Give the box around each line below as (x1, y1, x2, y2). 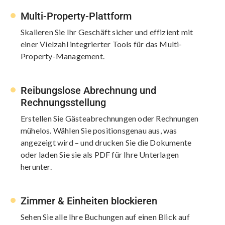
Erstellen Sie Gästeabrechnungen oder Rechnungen (21, 113, 199, 123)
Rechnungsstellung (21, 96, 106, 108)
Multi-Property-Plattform (21, 10, 132, 22)
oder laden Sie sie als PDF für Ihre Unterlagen (21, 149, 179, 159)
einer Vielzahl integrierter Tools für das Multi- (21, 39, 182, 49)
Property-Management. (21, 51, 104, 61)
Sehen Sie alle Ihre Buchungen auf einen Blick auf (21, 211, 190, 221)
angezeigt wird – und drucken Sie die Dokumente (21, 137, 192, 147)
